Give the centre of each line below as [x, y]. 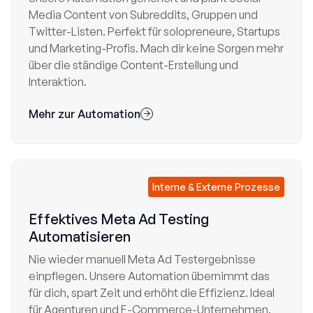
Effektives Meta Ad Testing [119, 219]
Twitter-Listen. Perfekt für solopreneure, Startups [154, 31]
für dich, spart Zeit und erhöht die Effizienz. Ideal [152, 293]
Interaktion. [58, 82]
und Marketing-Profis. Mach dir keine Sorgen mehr [156, 48]
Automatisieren [80, 236]
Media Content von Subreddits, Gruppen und [143, 15]
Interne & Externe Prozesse [216, 187]
